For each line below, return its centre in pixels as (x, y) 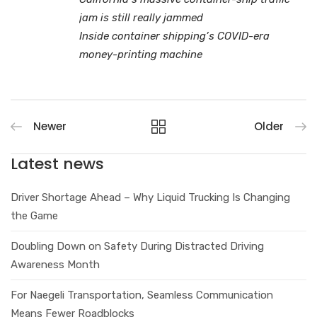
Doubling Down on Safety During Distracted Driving (137, 246)
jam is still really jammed (141, 17)
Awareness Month (55, 264)
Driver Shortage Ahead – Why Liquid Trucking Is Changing (150, 197)
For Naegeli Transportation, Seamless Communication (142, 295)
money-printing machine (141, 54)
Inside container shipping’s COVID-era (174, 36)
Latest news (57, 163)
